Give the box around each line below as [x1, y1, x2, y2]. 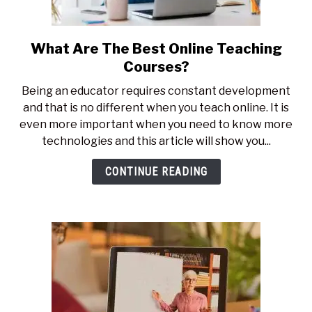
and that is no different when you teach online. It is [23, 101, 289, 114]
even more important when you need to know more [19, 118, 292, 131]
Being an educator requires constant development [22, 84, 290, 97]
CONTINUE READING [104, 165, 208, 178]
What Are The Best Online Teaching [30, 40, 282, 57]
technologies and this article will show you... [41, 134, 271, 148]
